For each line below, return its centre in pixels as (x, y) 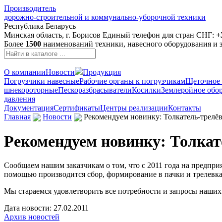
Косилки (146, 90)
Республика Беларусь (40, 26)
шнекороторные (31, 90)
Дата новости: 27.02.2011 (46, 208)
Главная (17, 117)
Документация (29, 108)
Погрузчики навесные (42, 81)
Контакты (185, 108)
